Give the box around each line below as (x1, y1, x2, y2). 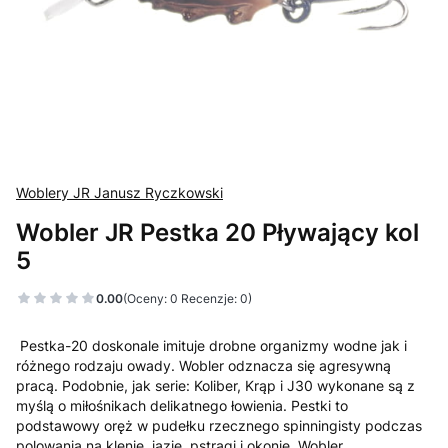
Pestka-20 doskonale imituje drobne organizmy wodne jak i (16, 337, 407, 354)
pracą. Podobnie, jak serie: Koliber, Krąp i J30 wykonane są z (16, 377, 415, 394)
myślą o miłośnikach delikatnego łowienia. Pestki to (16, 397, 348, 414)
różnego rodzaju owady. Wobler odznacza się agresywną (16, 357, 391, 374)
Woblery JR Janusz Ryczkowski (16, 184, 223, 201)
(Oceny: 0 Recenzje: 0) (123, 290, 252, 306)
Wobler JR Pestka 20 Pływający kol (16, 217, 419, 247)
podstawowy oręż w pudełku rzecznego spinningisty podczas (16, 417, 422, 434)
